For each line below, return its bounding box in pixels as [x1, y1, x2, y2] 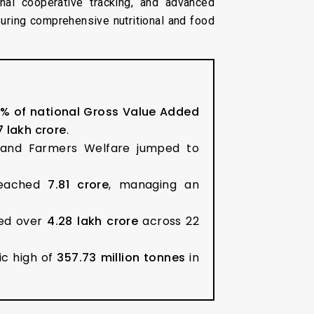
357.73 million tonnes [57, 249, 186, 266]
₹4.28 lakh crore [46, 212, 139, 229]
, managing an [109, 176, 200, 193]
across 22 [138, 212, 200, 229]
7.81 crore [48, 176, 109, 193]
